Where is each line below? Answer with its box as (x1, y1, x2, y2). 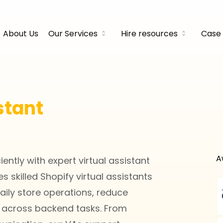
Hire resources (121, 28, 178, 39)
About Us (3, 28, 38, 39)
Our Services (48, 28, 98, 39)
